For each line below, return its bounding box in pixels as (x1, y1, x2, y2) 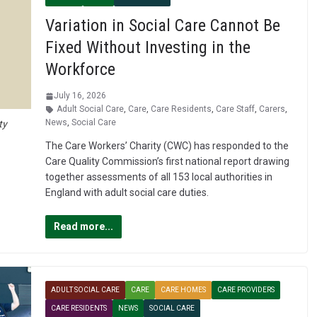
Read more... (53, 221, 113, 233)
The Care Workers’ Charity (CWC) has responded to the (45, 140, 289, 152)
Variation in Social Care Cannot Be (45, 16, 280, 36)
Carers (258, 104, 285, 115)
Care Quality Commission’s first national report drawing (45, 156, 289, 168)
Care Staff (215, 104, 255, 115)
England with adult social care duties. (45, 187, 209, 199)
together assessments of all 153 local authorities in (45, 171, 272, 183)
